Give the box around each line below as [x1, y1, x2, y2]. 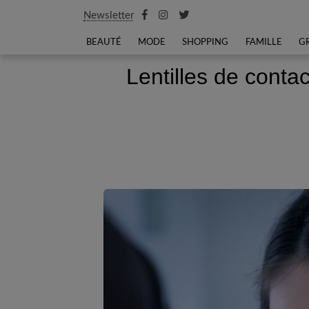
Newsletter [83, 10, 134, 21]
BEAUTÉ [86, 38, 121, 46]
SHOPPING [182, 38, 229, 46]
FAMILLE [245, 38, 282, 46]
